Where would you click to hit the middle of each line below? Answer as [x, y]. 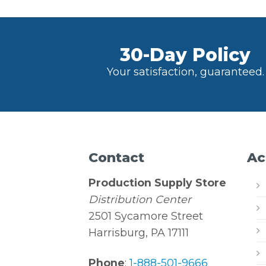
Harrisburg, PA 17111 [139, 232]
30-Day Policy [185, 55]
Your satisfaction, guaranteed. [185, 71]
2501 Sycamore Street [146, 216]
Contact [117, 157]
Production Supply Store [158, 182]
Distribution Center [140, 199]
